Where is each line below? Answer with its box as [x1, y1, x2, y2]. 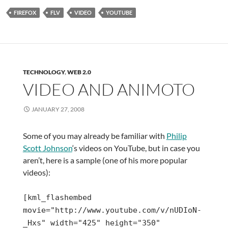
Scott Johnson [22, 143, 72, 153]
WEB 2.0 [67, 68, 91, 76]
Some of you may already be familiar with [22, 131, 166, 141]
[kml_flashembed [22, 193, 92, 203]
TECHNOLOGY [22, 68, 65, 76]
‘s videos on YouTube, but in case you [72, 143, 200, 153]
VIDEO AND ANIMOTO [22, 79, 195, 100]
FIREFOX [14, 9, 36, 16]
